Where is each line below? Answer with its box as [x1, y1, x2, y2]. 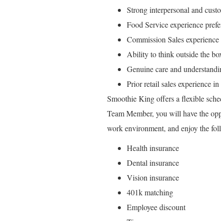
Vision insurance [127, 172, 179, 183]
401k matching [127, 187, 173, 197]
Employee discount [127, 202, 185, 212]
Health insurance [127, 143, 179, 153]
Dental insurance [127, 157, 179, 168]
